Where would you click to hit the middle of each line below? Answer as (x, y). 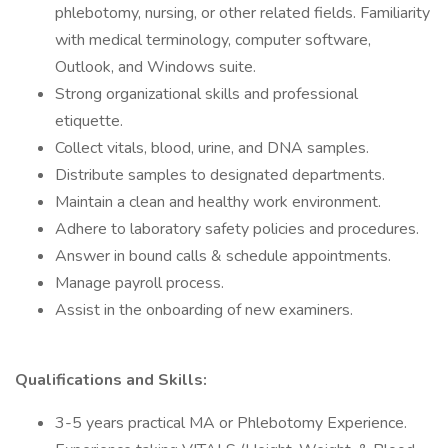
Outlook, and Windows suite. (157, 67)
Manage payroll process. (139, 283)
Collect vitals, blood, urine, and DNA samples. (212, 148)
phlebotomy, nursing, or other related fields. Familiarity (242, 13)
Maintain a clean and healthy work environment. (218, 202)
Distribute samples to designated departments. (220, 175)
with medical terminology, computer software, (213, 40)
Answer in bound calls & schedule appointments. (223, 256)
